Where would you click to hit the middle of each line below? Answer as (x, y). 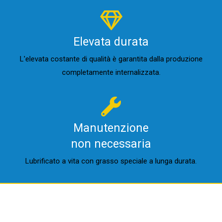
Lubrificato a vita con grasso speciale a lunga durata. (111, 161)
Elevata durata (111, 42)
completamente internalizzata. (111, 72)
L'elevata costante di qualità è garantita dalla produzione (111, 59)
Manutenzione (111, 128)
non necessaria (111, 144)
